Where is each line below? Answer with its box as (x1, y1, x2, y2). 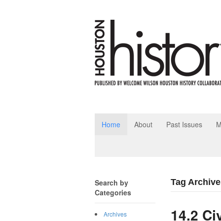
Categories (95, 187, 131, 197)
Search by (95, 178, 128, 187)
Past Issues (166, 119, 202, 129)
